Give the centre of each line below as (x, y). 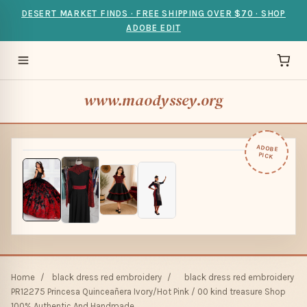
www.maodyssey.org (153, 100)
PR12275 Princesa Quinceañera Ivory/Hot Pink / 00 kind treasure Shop (148, 292)
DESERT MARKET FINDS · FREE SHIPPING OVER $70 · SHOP (153, 13)
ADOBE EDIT (153, 28)
